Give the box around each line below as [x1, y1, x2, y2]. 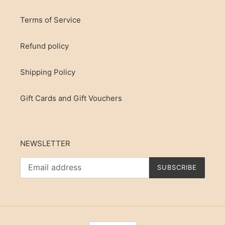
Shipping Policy [20, 67, 75, 77]
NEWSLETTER [20, 139, 70, 149]
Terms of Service [20, 15, 81, 25]
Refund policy [20, 41, 69, 51]
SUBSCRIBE [157, 163, 197, 172]
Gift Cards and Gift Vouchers [20, 93, 122, 103]
